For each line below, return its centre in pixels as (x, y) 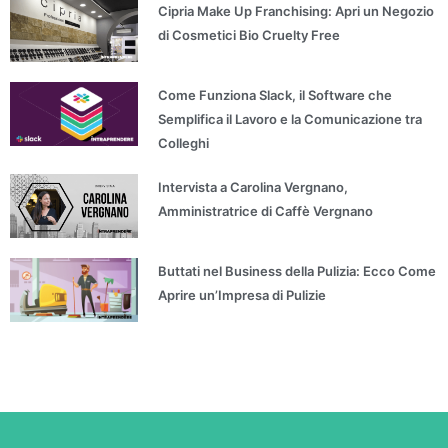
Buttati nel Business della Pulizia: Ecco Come (297, 271)
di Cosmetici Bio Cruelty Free (249, 34)
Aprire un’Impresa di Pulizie (242, 295)
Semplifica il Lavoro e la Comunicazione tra (290, 119)
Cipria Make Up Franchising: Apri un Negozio (296, 10)
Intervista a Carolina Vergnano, (253, 187)
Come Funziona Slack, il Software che (275, 95)
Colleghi (184, 143)
